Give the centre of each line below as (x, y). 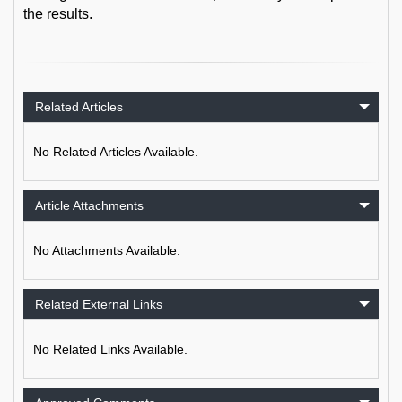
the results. (58, 14)
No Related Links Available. (110, 349)
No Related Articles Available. (116, 152)
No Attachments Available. (107, 250)
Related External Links (99, 304)
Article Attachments (89, 205)
